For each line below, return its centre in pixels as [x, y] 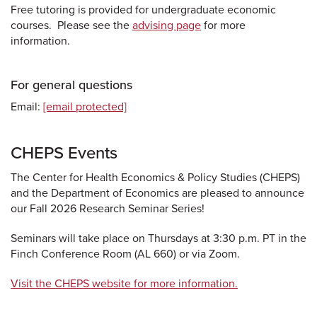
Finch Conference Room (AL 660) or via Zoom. [125, 254]
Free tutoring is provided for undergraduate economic [143, 10]
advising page [167, 25]
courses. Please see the [71, 25]
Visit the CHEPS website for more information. [124, 283]
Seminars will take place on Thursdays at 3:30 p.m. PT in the [158, 238]
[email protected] [85, 106]
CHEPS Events [64, 153]
